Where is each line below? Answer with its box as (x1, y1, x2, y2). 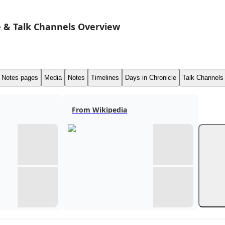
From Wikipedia (72, 104, 127, 115)
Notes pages (2, 73, 38, 81)
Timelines (91, 73, 119, 81)
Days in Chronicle (125, 73, 176, 81)
